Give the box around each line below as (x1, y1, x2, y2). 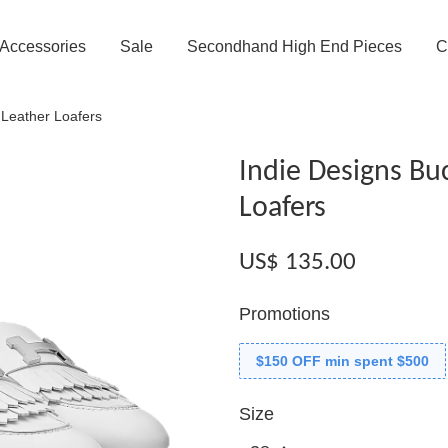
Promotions (239, 304, 330, 324)
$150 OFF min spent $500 (256, 353, 429, 369)
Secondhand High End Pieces (186, 38, 402, 55)
